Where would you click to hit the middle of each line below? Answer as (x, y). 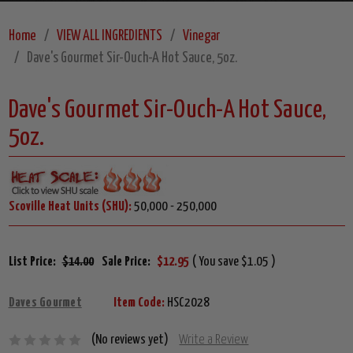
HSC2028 (187, 303)
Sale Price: (126, 262)
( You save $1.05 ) (234, 262)
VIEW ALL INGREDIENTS (109, 37)
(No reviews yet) (130, 340)
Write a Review (214, 340)
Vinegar (201, 37)
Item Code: (139, 303)
